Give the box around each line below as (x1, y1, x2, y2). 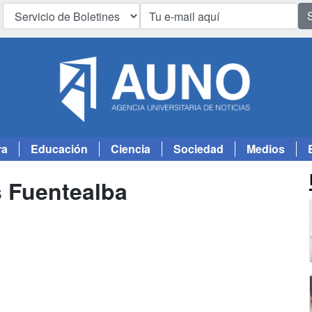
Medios (247, 141, 285, 157)
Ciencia (111, 141, 150, 157)
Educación (31, 141, 88, 157)
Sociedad (173, 141, 224, 157)
